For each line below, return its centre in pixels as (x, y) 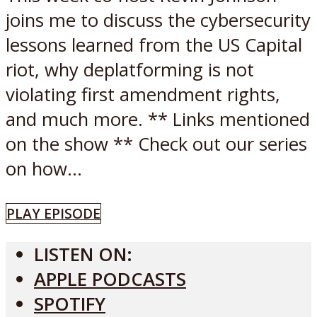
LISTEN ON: (83, 255)
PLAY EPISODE (53, 213)
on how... (44, 169)
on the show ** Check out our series (156, 144)
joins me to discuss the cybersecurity (158, 21)
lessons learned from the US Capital (154, 45)
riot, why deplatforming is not (130, 70)
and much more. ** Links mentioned (158, 120)
